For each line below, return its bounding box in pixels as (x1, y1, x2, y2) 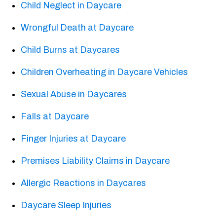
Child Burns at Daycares (21, 45, 120, 55)
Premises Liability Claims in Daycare (21, 156, 170, 166)
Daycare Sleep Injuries (21, 200, 112, 211)
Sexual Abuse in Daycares (21, 89, 127, 100)
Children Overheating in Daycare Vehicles (21, 67, 188, 77)
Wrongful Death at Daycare (21, 23, 134, 33)
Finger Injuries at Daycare (21, 134, 126, 144)
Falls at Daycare (21, 111, 89, 122)
